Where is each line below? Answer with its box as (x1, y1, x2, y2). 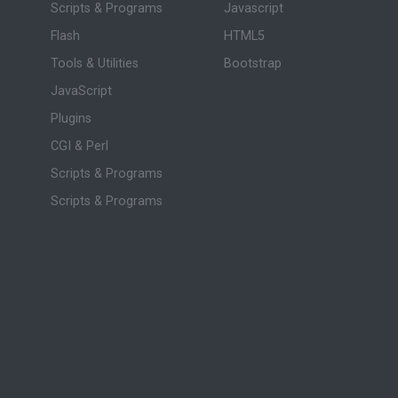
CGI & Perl (50, 138, 108, 154)
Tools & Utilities (50, 55, 139, 71)
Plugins (50, 110, 92, 126)
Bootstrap (224, 55, 283, 71)
